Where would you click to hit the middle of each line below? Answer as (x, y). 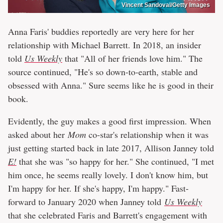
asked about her (38, 134)
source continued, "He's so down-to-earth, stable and (103, 71)
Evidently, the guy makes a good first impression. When (110, 121)
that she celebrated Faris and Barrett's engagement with (108, 215)
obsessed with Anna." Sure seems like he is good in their (111, 85)
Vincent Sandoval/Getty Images (166, 5)
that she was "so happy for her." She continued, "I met (115, 161)
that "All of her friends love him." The (132, 58)
